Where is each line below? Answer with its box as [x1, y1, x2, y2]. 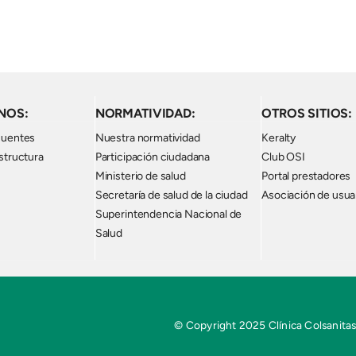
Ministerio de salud [95, 169, 186, 183]
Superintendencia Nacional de [95, 207, 242, 221]
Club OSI [261, 150, 305, 164]
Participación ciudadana [95, 150, 211, 164]
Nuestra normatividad [95, 131, 200, 145]
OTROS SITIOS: [261, 106, 353, 121]
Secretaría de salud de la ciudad [95, 188, 248, 202]
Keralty [261, 131, 296, 145]
